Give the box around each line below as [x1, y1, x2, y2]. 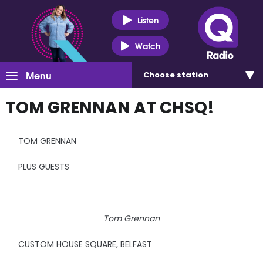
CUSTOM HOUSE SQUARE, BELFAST [18, 238, 153, 250]
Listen [137, 13, 159, 26]
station [177, 69, 208, 80]
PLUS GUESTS [18, 161, 70, 173]
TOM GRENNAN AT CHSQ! [6, 96, 214, 119]
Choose [143, 69, 177, 80]
